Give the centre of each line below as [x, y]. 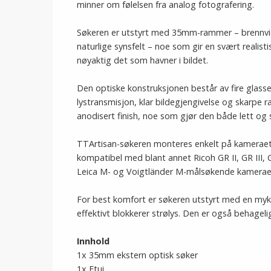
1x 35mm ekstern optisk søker [137, 255]
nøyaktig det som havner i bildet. [142, 60]
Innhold [93, 241]
